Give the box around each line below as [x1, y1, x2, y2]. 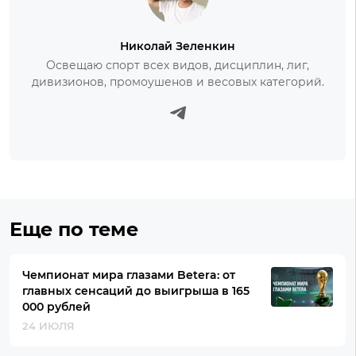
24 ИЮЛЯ [22, 319, 75, 333]
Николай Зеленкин [120, 39, 235, 54]
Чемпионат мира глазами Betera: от [22, 268, 235, 283]
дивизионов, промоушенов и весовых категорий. [31, 75, 324, 90]
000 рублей [22, 300, 91, 315]
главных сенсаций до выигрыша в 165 [22, 284, 250, 299]
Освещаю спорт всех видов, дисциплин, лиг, [46, 58, 309, 73]
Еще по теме [10, 218, 138, 242]
